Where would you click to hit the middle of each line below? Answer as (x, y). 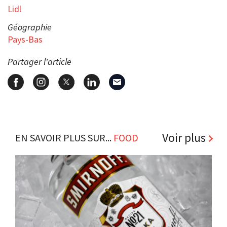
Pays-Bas (25, 39)
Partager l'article (40, 61)
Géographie (30, 27)
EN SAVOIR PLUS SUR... (64, 137)
